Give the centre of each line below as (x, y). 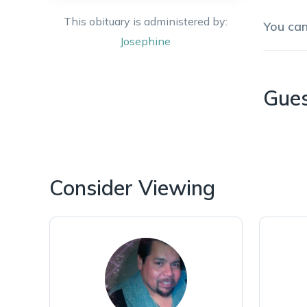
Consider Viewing (132, 187)
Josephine (145, 41)
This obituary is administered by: (145, 21)
